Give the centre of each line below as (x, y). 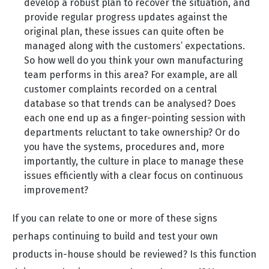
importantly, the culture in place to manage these (134, 161)
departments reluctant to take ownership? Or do (132, 132)
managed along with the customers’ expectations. (134, 46)
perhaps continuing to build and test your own (115, 236)
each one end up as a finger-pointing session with (135, 118)
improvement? (56, 190)
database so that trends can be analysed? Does (130, 104)
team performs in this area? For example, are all (131, 75)
